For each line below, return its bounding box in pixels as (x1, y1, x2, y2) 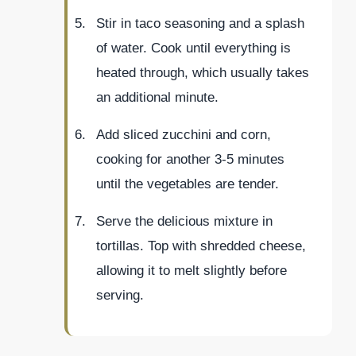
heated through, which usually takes (96, 64, 309, 80)
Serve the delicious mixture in (96, 213, 273, 229)
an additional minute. (96, 89, 219, 105)
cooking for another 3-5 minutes (96, 151, 284, 167)
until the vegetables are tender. (96, 176, 279, 192)
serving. (96, 287, 144, 303)
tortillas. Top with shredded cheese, (96, 238, 306, 253)
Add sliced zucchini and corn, (96, 126, 271, 142)
